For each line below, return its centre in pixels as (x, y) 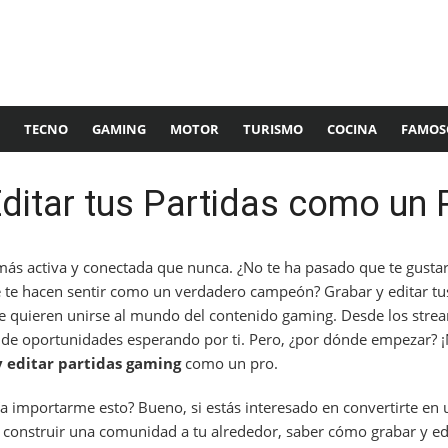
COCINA (352, 129)
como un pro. (229, 363)
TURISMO (273, 129)
